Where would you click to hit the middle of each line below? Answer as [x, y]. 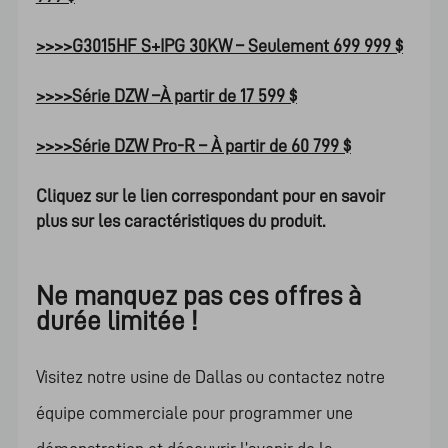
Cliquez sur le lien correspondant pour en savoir [210, 195]
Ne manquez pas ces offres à [198, 296]
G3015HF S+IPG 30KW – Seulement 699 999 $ [237, 45]
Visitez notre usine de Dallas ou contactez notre [210, 376]
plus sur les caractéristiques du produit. [180, 220]
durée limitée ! [116, 321]
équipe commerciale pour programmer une [194, 412]
